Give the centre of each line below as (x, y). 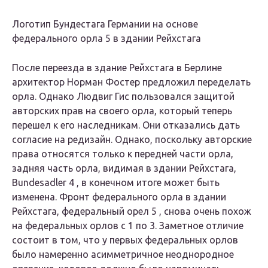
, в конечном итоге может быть (147, 183)
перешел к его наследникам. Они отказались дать (126, 125)
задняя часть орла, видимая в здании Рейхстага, (124, 168)
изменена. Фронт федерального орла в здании (119, 197)
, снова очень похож (204, 211)
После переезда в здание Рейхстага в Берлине (117, 68)
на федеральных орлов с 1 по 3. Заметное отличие (128, 226)
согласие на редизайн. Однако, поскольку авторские (132, 140)
